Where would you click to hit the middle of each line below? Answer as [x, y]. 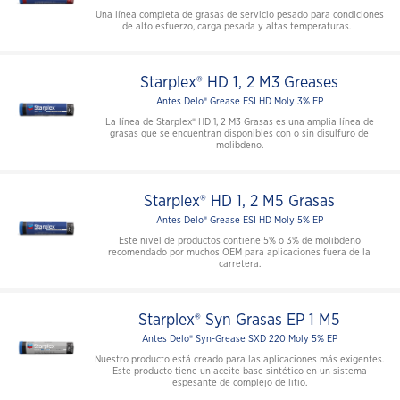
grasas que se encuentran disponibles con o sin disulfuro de [239, 134]
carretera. [239, 264]
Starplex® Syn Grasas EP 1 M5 [239, 321]
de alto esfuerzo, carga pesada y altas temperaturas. [239, 27]
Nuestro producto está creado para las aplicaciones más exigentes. [239, 360]
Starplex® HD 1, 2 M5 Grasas [239, 202]
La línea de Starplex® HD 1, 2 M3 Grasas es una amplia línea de [239, 122]
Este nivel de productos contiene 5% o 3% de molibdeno [239, 241]
